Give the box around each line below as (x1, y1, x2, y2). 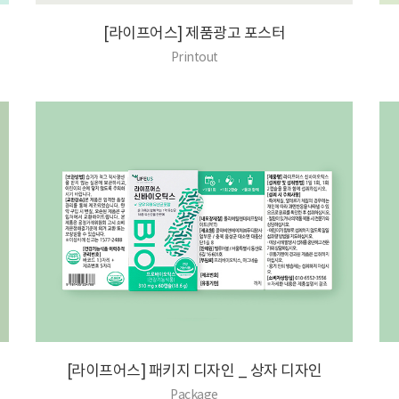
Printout (170, 49, 218, 65)
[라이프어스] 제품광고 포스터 (103, 23, 286, 43)
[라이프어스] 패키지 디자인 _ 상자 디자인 (66, 361, 322, 380)
